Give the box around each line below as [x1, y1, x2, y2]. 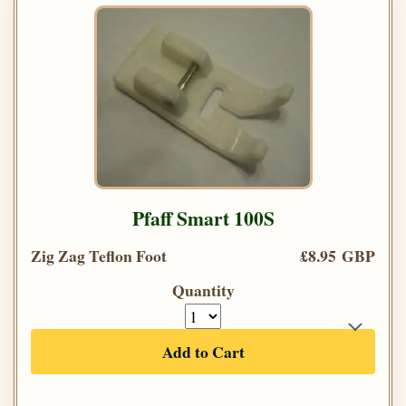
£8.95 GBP [300, 244, 375, 268]
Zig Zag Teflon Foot [31, 244, 167, 268]
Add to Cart [161, 340, 245, 364]
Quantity [171, 278, 235, 303]
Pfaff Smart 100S [131, 204, 275, 233]
